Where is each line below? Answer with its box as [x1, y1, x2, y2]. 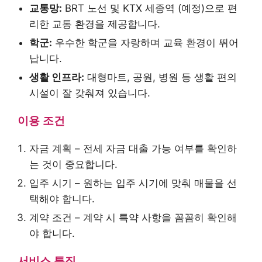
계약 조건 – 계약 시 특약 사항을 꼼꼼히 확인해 [29, 212, 237, 224]
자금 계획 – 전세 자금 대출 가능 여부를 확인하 [29, 143, 237, 155]
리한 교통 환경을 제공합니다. [29, 18, 160, 30]
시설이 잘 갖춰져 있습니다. [29, 87, 150, 99]
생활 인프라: [29, 71, 84, 84]
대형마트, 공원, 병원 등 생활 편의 [84, 71, 237, 84]
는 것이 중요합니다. [29, 158, 118, 171]
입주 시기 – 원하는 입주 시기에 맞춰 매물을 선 [29, 177, 237, 189]
